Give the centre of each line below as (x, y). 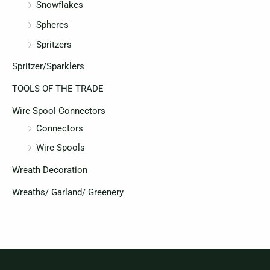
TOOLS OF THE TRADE (58, 88)
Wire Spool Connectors (59, 111)
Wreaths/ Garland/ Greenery (68, 192)
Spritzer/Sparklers (48, 67)
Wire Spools (61, 148)
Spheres (52, 25)
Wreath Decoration (50, 170)
